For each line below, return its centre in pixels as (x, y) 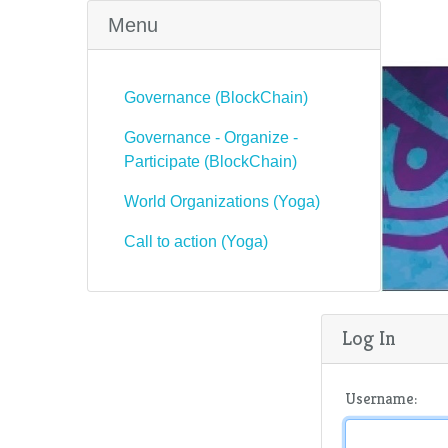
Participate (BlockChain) (210, 161)
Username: (381, 399)
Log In (369, 339)
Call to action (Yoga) (196, 241)
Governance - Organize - (211, 137)
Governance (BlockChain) (216, 97)
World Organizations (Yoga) (222, 201)
